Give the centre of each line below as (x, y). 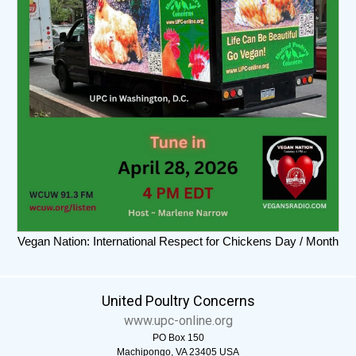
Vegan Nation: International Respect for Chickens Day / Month (178, 241)
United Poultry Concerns (178, 300)
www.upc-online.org (178, 320)
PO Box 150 (178, 337)
